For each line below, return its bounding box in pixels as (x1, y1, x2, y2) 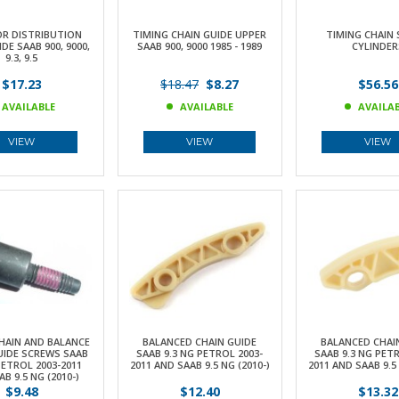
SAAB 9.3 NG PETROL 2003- (136, 346, 263, 360)
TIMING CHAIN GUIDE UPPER (133, 28, 266, 41)
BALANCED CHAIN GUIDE (142, 335, 256, 348)
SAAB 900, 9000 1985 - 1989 (137, 39, 262, 53)
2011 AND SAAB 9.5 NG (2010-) (129, 358, 270, 371)
